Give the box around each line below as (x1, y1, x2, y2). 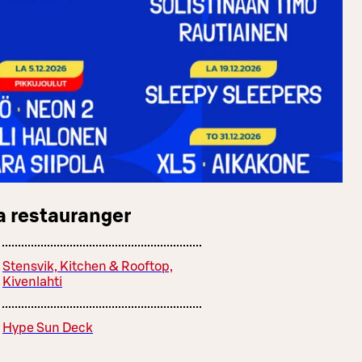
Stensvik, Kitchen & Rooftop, (2, 259, 173, 273)
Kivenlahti (2, 275, 62, 288)
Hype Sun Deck (2, 321, 93, 335)
